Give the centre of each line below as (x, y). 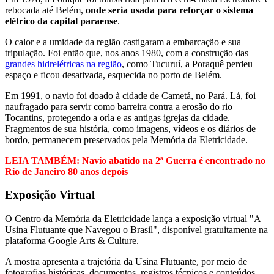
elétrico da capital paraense (61, 21)
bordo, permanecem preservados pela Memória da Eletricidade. (126, 139)
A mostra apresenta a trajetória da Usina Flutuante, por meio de (126, 262)
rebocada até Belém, (44, 10)
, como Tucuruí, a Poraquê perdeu (187, 64)
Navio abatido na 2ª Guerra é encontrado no (174, 160)
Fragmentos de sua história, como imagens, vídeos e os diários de (130, 128)
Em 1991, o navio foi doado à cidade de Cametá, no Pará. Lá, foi (130, 95)
